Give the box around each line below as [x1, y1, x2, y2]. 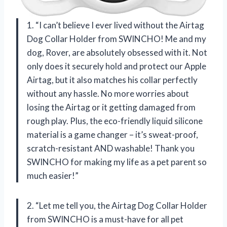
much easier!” [27, 170, 79, 181]
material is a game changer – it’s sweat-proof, [27, 129, 198, 140]
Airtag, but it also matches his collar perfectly [27, 74, 198, 86]
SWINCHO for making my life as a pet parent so [27, 157, 207, 168]
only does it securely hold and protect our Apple [27, 61, 206, 72]
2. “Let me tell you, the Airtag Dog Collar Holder [27, 200, 207, 211]
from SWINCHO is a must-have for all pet [27, 214, 183, 225]
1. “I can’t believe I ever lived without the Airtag [27, 20, 204, 31]
